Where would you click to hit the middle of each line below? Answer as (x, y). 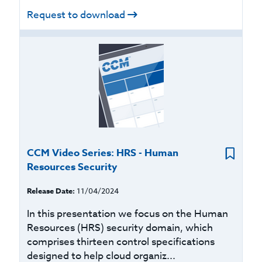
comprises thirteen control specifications (121, 242)
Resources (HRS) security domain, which (120, 228)
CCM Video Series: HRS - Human (103, 153)
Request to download (76, 15)
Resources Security (72, 167)
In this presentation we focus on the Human (128, 214)
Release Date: (51, 191)
